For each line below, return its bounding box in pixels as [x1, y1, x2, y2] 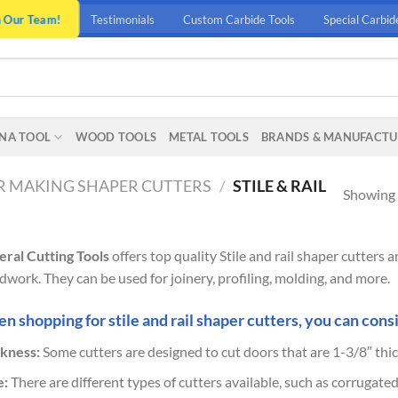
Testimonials [91, 12, 155, 27]
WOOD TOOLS [75, 130, 157, 144]
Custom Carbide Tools [183, 12, 296, 27]
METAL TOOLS [169, 130, 249, 144]
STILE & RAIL [230, 176, 327, 196]
